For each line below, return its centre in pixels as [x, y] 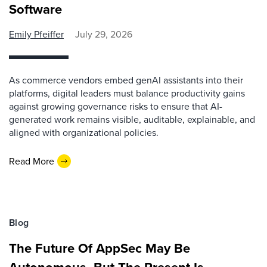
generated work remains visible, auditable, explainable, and [132, 119]
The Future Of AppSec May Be [100, 248]
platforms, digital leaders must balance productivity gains [127, 93]
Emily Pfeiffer [36, 34]
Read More [32, 161]
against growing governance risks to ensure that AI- [116, 106]
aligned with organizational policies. [84, 133]
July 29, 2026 [104, 34]
